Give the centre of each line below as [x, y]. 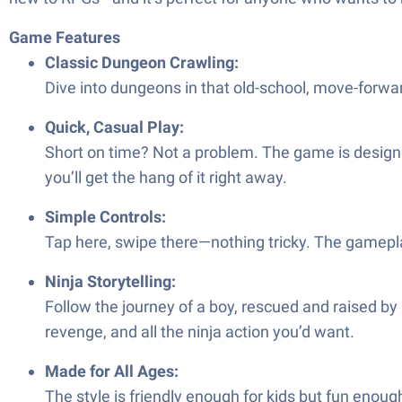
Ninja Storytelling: [110, 281]
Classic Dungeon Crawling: [142, 62]
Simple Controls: [105, 217]
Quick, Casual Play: [114, 127]
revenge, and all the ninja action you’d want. [200, 332]
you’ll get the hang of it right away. [166, 177]
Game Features [65, 37]
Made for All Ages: [112, 371]
